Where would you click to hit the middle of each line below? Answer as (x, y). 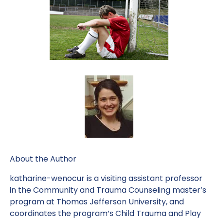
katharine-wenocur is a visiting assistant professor (106, 178)
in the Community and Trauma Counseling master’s (108, 190)
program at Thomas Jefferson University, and (97, 202)
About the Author (43, 159)
